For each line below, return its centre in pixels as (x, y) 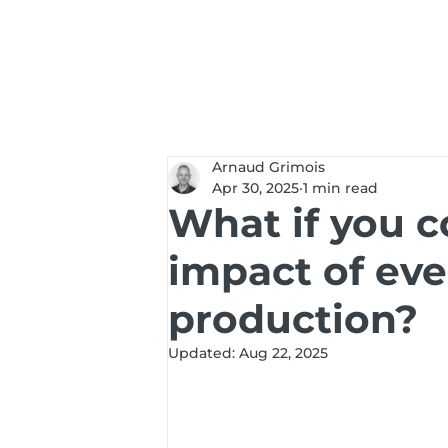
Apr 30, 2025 (255, 188)
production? (293, 319)
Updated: (203, 353)
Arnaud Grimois (268, 167)
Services (328, 41)
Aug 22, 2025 (283, 353)
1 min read (340, 188)
